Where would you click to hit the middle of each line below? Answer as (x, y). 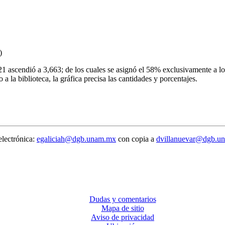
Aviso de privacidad (123, 217)
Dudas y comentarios (123, 199)
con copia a (136, 139)
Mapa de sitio (123, 208)
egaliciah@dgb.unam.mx (76, 139)
